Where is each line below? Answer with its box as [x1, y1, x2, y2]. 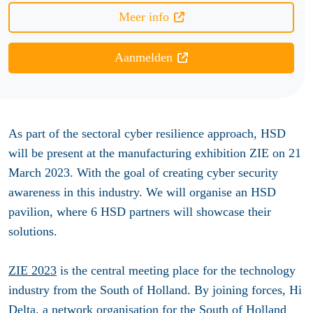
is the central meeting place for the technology [57, 263, 296, 278]
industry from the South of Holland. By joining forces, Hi [8, 283, 302, 298]
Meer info [118, 10, 169, 24]
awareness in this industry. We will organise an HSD [8, 185, 276, 200]
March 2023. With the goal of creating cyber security [8, 166, 278, 180]
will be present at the [8, 146, 115, 161]
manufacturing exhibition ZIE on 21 [118, 146, 301, 161]
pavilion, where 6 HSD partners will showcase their [8, 205, 271, 219]
